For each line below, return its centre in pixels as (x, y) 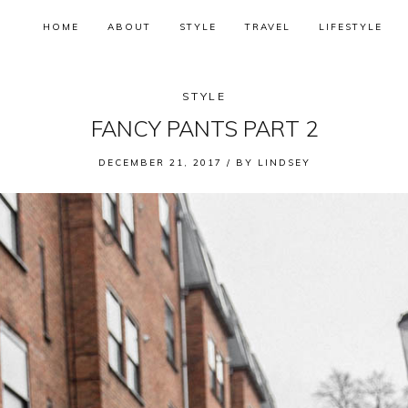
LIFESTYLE (351, 27)
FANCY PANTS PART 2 (204, 128)
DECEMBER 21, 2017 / (167, 163)
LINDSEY (284, 163)
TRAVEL (268, 27)
